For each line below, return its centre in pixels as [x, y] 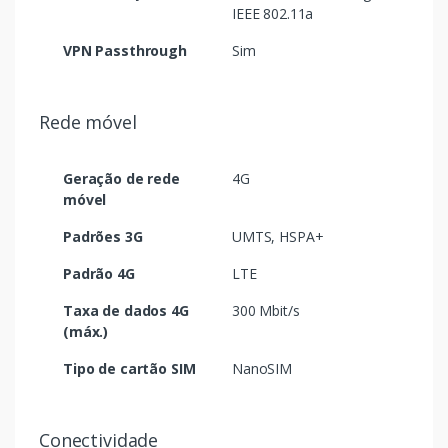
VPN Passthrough [125, 51]
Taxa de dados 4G [126, 311]
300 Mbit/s [266, 311]
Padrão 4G [99, 274]
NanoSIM [262, 369]
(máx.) [86, 332]
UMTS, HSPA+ [278, 237]
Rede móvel [88, 122]
